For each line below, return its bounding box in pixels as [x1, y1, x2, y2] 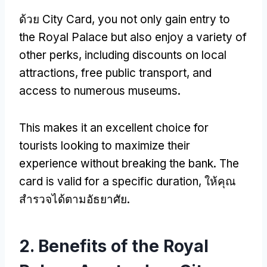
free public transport [81, 66, 187, 80]
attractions [19, 66, 75, 80]
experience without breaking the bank [19, 156, 213, 170]
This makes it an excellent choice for [19, 120, 209, 135]
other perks [19, 48, 79, 62]
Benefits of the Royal [38, 235, 209, 256]
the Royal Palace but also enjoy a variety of [19, 30, 247, 44]
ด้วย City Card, [19, 12, 98, 26]
